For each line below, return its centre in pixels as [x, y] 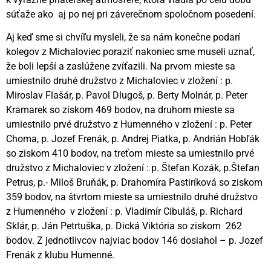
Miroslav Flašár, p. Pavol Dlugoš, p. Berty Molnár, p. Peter [127, 96]
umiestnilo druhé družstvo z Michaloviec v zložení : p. [119, 81]
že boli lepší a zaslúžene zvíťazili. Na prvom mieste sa [121, 67]
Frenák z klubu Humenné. [60, 255]
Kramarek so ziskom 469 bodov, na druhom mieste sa [120, 110]
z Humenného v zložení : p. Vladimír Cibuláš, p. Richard [124, 212]
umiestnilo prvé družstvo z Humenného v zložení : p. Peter [129, 125]
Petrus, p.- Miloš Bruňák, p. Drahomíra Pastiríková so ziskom [134, 183]
